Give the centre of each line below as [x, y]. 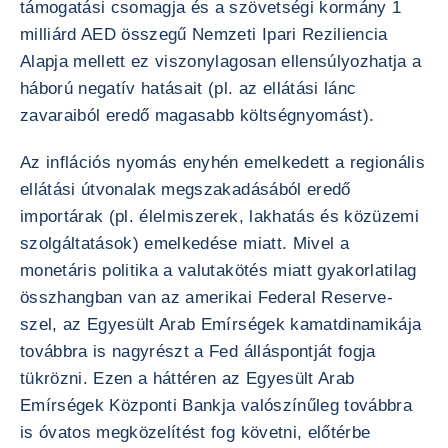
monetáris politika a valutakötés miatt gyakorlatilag [218, 270]
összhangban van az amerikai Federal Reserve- [206, 297]
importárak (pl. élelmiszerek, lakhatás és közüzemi [219, 216]
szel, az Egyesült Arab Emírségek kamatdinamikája [221, 324]
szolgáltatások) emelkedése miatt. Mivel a [184, 243]
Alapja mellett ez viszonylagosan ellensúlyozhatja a [221, 61]
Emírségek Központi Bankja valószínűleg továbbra [216, 405]
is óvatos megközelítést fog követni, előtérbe [195, 432]
